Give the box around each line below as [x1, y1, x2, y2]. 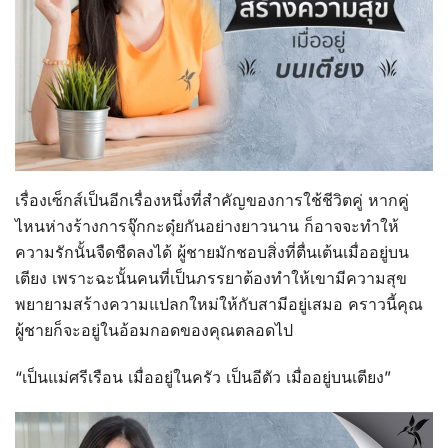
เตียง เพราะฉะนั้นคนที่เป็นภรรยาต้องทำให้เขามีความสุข [15, 268, 407, 289]
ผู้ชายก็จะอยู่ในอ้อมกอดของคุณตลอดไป [15, 320, 293, 341]
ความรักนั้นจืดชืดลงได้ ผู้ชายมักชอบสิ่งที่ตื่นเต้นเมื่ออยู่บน [15, 242, 409, 263]
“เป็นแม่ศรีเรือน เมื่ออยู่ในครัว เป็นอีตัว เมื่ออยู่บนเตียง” [15, 367, 391, 388]
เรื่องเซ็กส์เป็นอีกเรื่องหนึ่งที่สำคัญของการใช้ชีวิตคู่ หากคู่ [15, 190, 409, 211]
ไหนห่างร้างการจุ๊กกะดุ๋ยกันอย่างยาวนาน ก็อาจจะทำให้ [15, 216, 399, 237]
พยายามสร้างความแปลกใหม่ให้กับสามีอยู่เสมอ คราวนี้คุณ [15, 294, 423, 315]
